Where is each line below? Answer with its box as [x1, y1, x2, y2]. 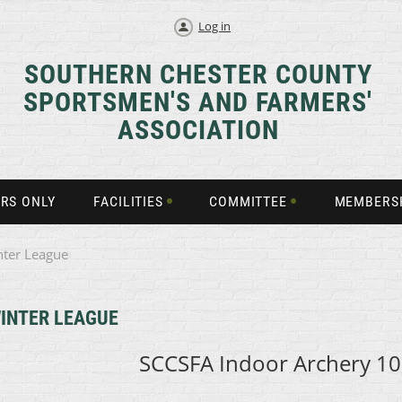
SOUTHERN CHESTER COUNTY [23, 58, 372, 90]
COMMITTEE [208, 193, 288, 210]
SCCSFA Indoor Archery [139, 348, 376, 378]
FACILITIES [93, 193, 163, 210]
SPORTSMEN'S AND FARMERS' [23, 86, 372, 118]
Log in [198, 18, 231, 34]
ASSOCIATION [117, 114, 279, 145]
